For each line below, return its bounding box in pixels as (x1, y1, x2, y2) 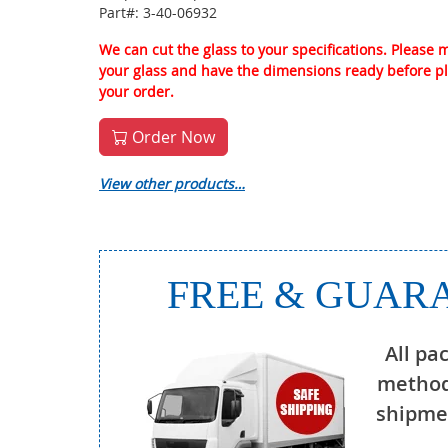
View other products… (99, 174, 245, 193)
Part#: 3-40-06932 (99, 3, 217, 22)
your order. (99, 82, 174, 101)
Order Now (128, 126, 215, 148)
